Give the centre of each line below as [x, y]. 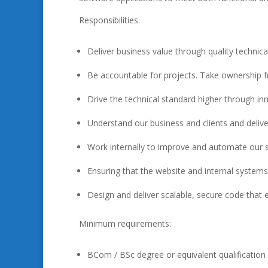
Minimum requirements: [125, 223]
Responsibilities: [109, 20]
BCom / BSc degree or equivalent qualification [176, 255]
